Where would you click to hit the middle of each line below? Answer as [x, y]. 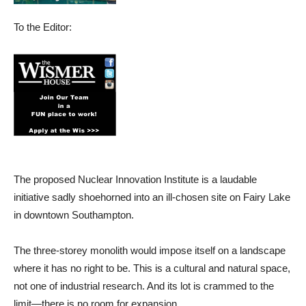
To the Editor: [43, 27]
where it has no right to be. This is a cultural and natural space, [152, 268]
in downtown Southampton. [74, 215]
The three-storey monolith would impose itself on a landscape [150, 250]
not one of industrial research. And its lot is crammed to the [144, 286]
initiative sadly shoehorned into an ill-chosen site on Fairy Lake [152, 197]
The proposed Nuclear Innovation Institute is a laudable [135, 179]
